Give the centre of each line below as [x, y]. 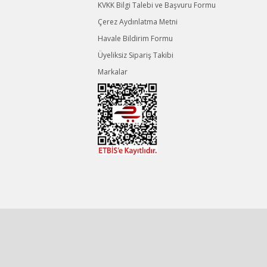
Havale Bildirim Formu [136, 38]
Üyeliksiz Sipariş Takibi [136, 55]
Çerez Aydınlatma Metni [138, 22]
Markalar [113, 72]
